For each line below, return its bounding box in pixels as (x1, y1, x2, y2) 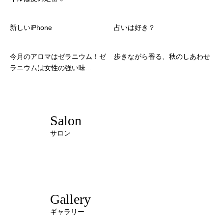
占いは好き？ (114, 24, 155, 32)
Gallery (50, 191, 91, 207)
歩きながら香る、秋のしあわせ (114, 53, 210, 61)
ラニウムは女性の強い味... (10, 64, 91, 72)
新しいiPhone (10, 24, 52, 32)
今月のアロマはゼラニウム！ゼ (10, 53, 106, 61)
